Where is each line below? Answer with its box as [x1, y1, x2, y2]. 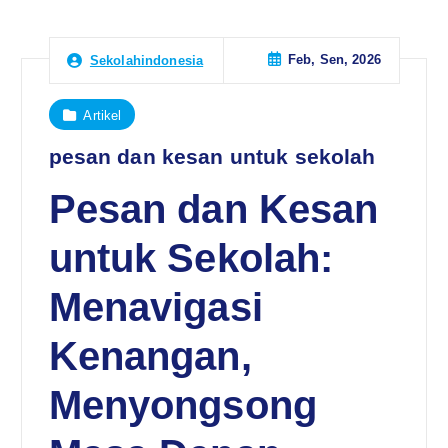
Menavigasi [48, 284, 263, 329]
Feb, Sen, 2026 [287, 52, 381, 68]
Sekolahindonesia [89, 52, 204, 68]
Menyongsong [48, 382, 318, 427]
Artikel [83, 107, 122, 123]
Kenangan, [48, 333, 252, 378]
